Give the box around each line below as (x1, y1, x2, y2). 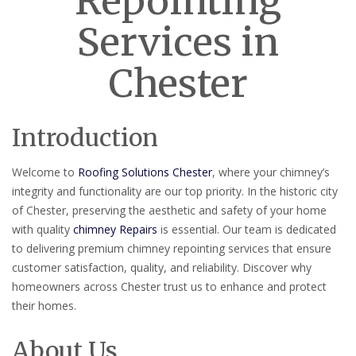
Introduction (12, 122, 158, 153)
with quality (12, 221, 73, 237)
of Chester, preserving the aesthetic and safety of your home (12, 202, 327, 218)
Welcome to (12, 164, 78, 180)
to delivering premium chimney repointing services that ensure (12, 240, 331, 256)
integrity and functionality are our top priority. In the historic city (12, 183, 338, 199)
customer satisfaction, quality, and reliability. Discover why (12, 259, 311, 275)
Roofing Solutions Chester (78, 164, 212, 180)
